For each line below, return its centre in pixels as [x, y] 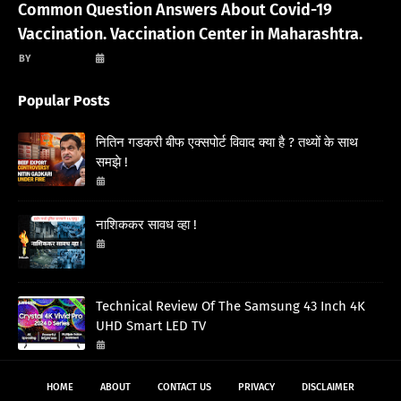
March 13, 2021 [144, 58]
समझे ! [112, 162]
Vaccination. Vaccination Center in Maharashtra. [190, 34]
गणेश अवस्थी [60, 58]
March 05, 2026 [140, 182]
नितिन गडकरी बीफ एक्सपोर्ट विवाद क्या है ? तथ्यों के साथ [227, 143]
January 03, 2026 [142, 244]
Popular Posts [64, 101]
